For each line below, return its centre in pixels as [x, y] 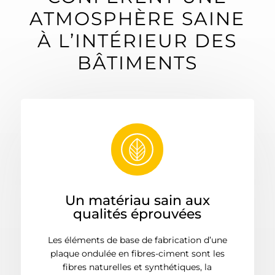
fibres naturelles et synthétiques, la [137, 267]
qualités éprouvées [137, 214]
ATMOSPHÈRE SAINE [137, 18]
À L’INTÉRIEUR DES [137, 41]
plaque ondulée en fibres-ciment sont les [137, 253]
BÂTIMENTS [137, 63]
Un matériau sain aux [137, 200]
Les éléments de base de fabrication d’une [137, 240]
